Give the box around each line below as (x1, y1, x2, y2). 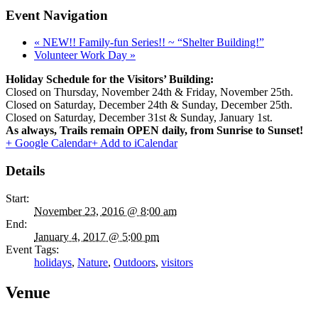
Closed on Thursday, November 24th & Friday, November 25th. (6, 86, 293, 99)
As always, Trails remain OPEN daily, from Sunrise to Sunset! (6, 124, 303, 137)
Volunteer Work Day (34, 49, 130, 62)
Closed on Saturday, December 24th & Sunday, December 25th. (6, 99, 292, 111)
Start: (6, 192, 29, 204)
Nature (77, 256, 108, 268)
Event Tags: (6, 243, 59, 256)
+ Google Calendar (6, 137, 92, 150)
